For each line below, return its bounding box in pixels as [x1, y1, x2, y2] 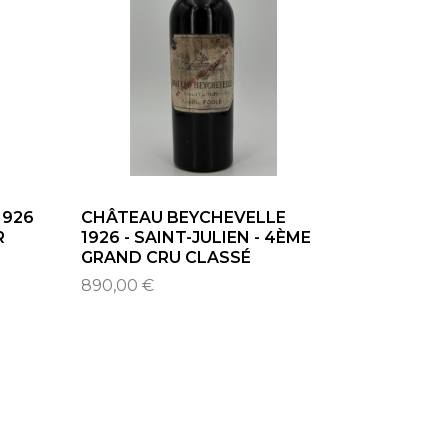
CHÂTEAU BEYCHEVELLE [80, 207, 286, 227]
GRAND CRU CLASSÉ [80, 247, 251, 267]
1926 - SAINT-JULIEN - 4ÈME [80, 227, 311, 247]
